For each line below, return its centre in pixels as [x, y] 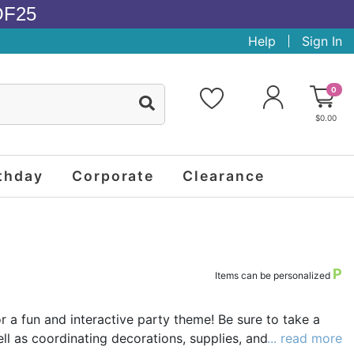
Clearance [224, 175]
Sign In [322, 41]
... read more [305, 339]
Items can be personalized [274, 276]
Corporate [113, 175]
